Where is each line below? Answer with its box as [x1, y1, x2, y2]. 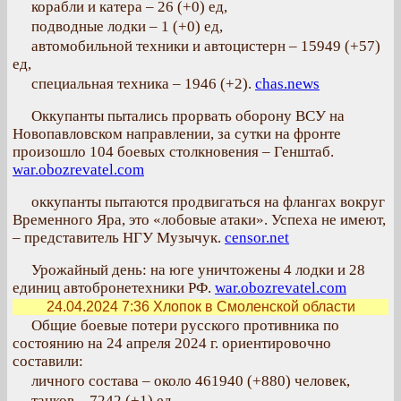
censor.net [225, 229, 289, 246]
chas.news [255, 75, 320, 92]
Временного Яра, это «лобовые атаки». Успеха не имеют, [13, 211, 386, 228]
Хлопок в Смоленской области [149, 299, 355, 314]
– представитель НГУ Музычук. [13, 229, 225, 246]
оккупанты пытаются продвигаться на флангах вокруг [31, 193, 385, 210]
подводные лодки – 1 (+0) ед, [31, 18, 223, 35]
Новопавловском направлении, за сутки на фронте [13, 125, 341, 142]
